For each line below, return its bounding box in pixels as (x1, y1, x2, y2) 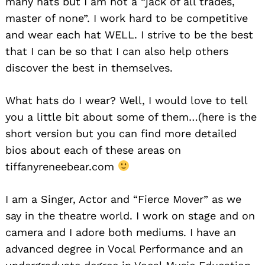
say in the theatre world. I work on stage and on (5, 209, 255, 222)
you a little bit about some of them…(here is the (5, 110, 257, 123)
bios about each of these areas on (5, 143, 181, 156)
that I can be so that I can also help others (5, 44, 228, 57)
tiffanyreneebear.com (5, 160, 118, 173)
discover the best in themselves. (5, 61, 173, 74)
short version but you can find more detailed (5, 127, 237, 140)
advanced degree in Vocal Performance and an (5, 242, 243, 255)
